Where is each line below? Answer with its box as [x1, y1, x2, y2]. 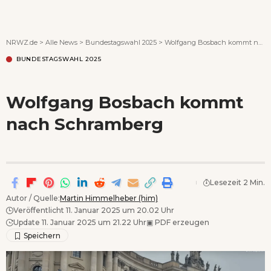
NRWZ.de [6, 38, 38, 47]
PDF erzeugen [153, 217, 209, 227]
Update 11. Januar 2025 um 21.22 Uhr [13, 217, 146, 227]
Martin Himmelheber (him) [60, 193, 158, 203]
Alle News [45, 38, 77, 47]
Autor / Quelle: [6, 193, 60, 203]
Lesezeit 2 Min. [210, 177, 265, 187]
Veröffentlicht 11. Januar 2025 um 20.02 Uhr [13, 205, 174, 215]
